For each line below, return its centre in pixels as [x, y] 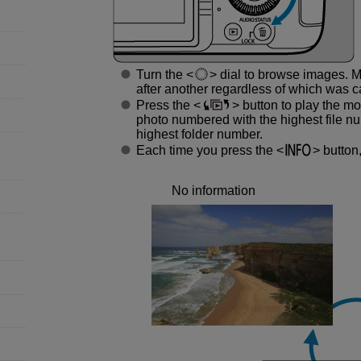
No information [214, 190]
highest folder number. [199, 134]
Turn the [161, 74]
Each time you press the [206, 150]
